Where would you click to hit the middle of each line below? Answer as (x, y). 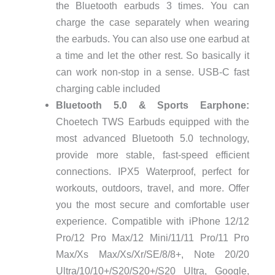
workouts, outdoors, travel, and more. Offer (153, 188)
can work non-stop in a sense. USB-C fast (153, 72)
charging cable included (108, 89)
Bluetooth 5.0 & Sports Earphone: (153, 105)
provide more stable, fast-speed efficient (153, 155)
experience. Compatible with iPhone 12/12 (153, 221)
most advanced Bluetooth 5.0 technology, (153, 138)
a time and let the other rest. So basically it (153, 56)
